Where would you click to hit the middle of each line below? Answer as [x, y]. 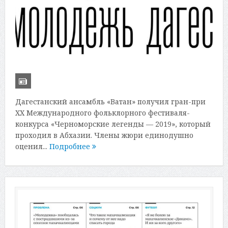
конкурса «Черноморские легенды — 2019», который [113, 124]
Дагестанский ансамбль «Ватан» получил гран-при [110, 101]
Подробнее [70, 146]
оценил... [32, 146]
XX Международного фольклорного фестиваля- [102, 112]
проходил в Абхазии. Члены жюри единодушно [104, 135]
